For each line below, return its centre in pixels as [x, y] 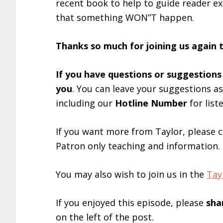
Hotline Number [151, 103]
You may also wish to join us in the [131, 174]
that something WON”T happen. [125, 17]
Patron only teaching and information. [138, 146]
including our [85, 103]
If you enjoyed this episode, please [131, 203]
